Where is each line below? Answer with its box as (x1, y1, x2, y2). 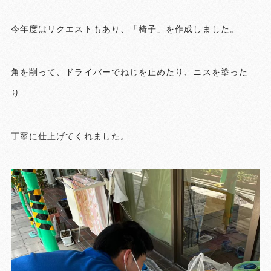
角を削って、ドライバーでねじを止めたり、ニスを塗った (10, 67, 248, 77)
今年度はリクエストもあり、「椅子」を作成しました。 (10, 24, 239, 34)
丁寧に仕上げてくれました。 (10, 131, 129, 141)
